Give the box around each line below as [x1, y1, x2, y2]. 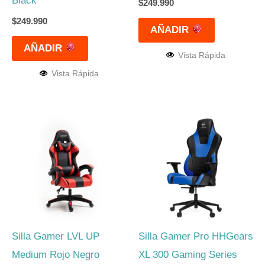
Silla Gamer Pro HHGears [138, 230, 253, 242]
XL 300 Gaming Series [138, 248, 237, 260]
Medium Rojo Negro [12, 248, 99, 260]
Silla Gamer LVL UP [12, 230, 99, 242]
